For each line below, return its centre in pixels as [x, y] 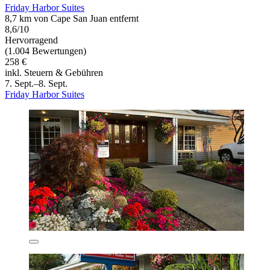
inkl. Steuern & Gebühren [54, 73]
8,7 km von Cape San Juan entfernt [72, 19]
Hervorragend [31, 40]
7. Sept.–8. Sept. [36, 84]
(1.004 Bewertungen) [46, 51]
